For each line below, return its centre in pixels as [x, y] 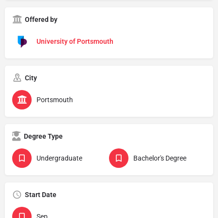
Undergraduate [59, 158]
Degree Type [43, 136]
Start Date [41, 194]
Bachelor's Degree [160, 158]
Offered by [41, 19]
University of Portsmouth [75, 41]
